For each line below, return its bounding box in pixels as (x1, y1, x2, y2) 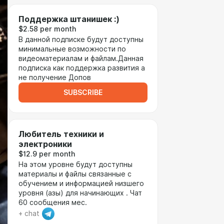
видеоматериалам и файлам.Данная (18, 54, 143, 62)
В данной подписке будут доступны (18, 35, 143, 43)
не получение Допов (18, 73, 91, 81)
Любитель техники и (18, 129, 104, 139)
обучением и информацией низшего (18, 179, 144, 187)
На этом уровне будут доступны (18, 160, 132, 168)
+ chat (18, 209, 39, 217)
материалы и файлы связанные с (18, 170, 131, 178)
